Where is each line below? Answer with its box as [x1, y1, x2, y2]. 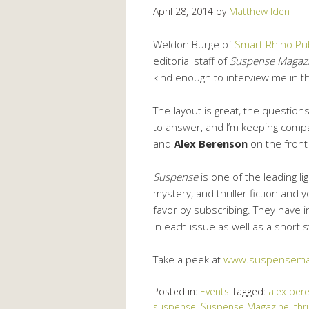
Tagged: [232, 284, 268, 298]
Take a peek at [153, 252, 223, 266]
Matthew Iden [229, 4, 290, 18]
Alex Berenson [174, 136, 248, 150]
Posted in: [153, 284, 200, 298]
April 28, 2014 [153, 4, 213, 18]
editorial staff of [153, 53, 230, 68]
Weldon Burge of [153, 37, 235, 51]
